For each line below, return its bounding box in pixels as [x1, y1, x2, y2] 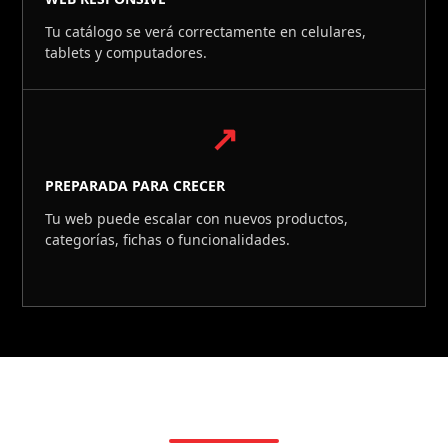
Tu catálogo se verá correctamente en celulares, [45, 22, 367, 41]
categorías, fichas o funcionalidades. [45, 230, 291, 249]
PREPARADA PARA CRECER [45, 176, 226, 195]
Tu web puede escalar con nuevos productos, [45, 209, 349, 228]
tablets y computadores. [45, 43, 208, 62]
